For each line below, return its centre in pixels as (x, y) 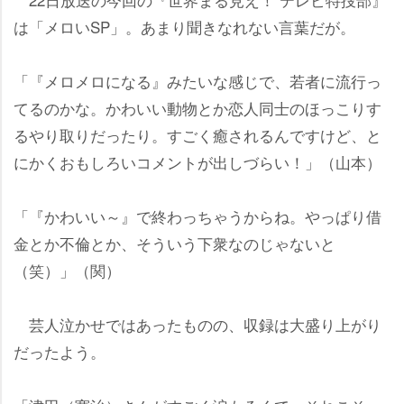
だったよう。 (60, 351)
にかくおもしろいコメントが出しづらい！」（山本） (197, 161)
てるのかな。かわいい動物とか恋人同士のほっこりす (197, 107)
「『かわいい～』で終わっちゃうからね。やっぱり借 (197, 216)
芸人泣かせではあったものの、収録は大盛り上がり (197, 324)
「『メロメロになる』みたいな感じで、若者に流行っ (197, 80)
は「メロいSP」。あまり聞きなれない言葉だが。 (184, 26)
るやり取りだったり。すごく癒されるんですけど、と (197, 134)
